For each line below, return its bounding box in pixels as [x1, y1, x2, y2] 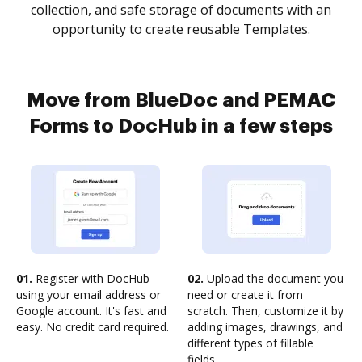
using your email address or [16, 287, 161, 302]
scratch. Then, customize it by [187, 303, 343, 318]
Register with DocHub [32, 271, 149, 286]
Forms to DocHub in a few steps [29, 116, 333, 136]
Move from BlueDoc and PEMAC [27, 90, 335, 110]
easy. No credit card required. [16, 319, 169, 335]
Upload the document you [204, 271, 343, 286]
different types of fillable [187, 335, 314, 351]
